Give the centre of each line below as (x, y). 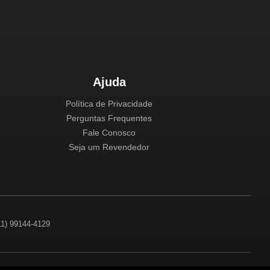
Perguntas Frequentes (109, 118)
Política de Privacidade (109, 104)
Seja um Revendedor (109, 147)
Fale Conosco (109, 133)
